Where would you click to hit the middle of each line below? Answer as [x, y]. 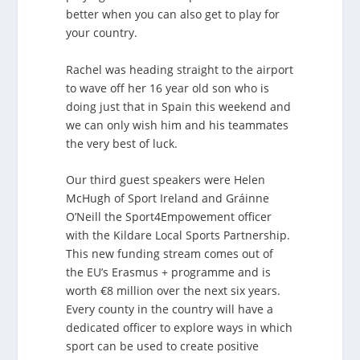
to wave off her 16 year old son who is [168, 88]
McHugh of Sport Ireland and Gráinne [168, 198]
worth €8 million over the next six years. [174, 290]
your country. [102, 33]
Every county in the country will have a [170, 309]
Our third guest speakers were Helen [166, 179]
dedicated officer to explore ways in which [180, 327]
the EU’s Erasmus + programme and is [169, 272]
